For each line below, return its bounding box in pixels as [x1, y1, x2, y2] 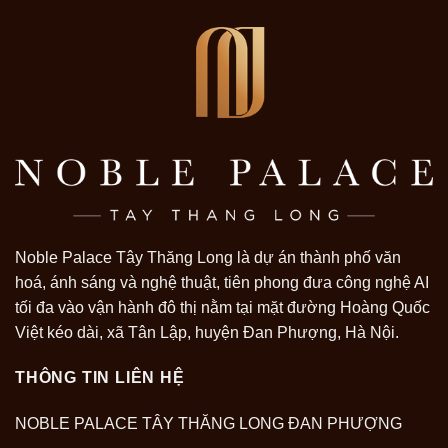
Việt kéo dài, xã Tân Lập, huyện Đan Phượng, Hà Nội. [15, 323, 399, 341]
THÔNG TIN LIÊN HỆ [15, 369, 185, 387]
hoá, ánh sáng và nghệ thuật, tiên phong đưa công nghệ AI [15, 273, 429, 291]
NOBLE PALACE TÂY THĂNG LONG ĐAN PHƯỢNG [15, 415, 402, 433]
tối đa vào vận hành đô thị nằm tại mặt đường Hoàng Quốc [15, 298, 430, 316]
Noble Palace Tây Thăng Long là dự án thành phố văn [15, 248, 401, 266]
